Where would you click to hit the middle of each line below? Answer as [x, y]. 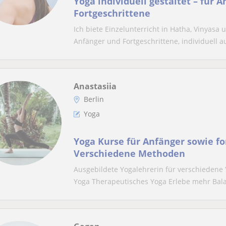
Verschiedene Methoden [129, 153]
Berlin [94, 99]
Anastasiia [95, 86]
